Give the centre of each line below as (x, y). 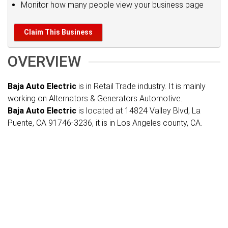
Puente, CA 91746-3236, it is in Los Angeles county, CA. (105, 123)
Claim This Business (58, 32)
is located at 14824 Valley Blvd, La (138, 111)
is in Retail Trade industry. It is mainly (141, 86)
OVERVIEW (44, 61)
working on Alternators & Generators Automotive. (95, 98)
